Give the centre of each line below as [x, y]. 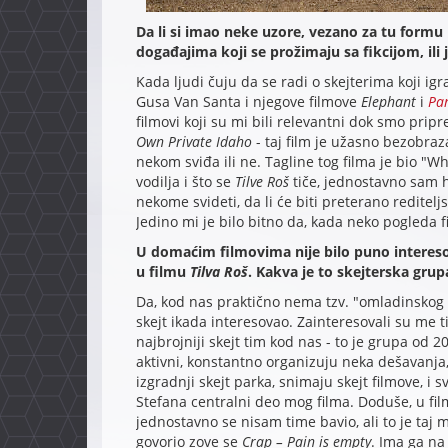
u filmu [162, 272]
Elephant [388, 102]
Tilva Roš [218, 272]
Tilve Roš [261, 182]
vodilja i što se [185, 182]
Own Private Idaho [193, 142]
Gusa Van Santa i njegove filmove [248, 102]
